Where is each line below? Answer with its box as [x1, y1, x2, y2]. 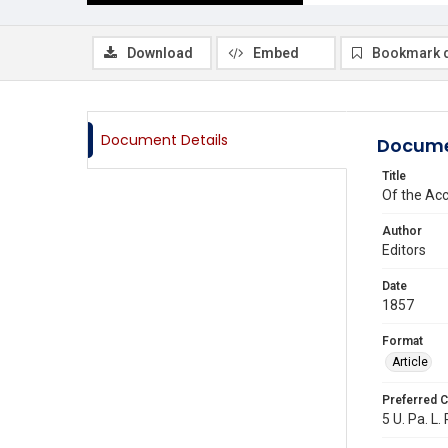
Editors [382, 242, 426, 258]
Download [127, 45, 193, 61]
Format [382, 334, 423, 348]
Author [382, 224, 422, 238]
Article [392, 355, 428, 369]
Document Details [101, 130, 228, 150]
